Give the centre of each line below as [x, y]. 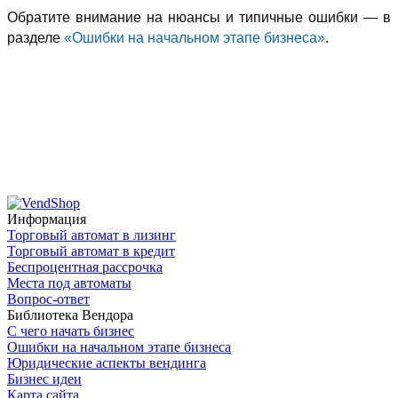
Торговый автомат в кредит [91, 251]
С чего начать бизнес [71, 331]
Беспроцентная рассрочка [85, 267]
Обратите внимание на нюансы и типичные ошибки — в [199, 18]
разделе [36, 38]
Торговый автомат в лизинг [92, 235]
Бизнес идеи [44, 379]
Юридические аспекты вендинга [107, 363]
